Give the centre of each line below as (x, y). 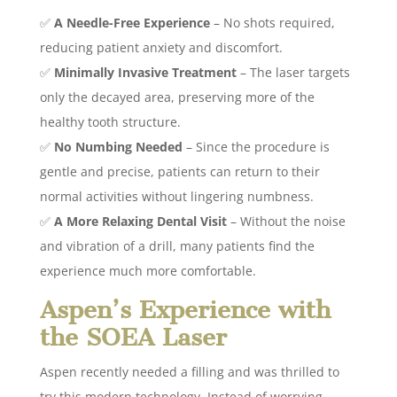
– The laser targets (293, 72)
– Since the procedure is (256, 146)
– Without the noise (286, 221)
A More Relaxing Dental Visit (140, 221)
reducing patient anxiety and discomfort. (161, 47)
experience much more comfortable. (148, 270)
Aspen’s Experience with (185, 309)
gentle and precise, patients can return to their (179, 171)
